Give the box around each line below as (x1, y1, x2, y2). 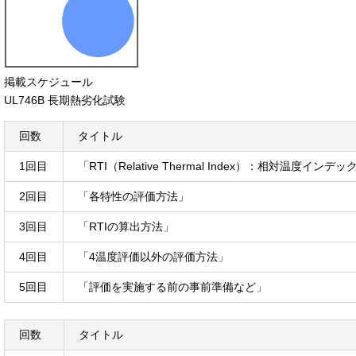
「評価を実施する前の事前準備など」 (77, 280, 267, 293)
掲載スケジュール (4, 75, 93, 88)
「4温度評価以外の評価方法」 (77, 250, 229, 263)
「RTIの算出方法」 (77, 219, 174, 233)
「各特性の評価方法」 (77, 189, 189, 203)
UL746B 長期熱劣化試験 (4, 93, 126, 106)
